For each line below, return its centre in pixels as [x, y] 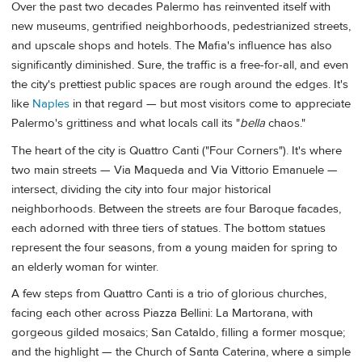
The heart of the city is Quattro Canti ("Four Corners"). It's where [177, 150]
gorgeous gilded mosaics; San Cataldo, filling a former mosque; [178, 332]
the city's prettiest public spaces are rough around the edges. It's [180, 85]
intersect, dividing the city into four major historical [141, 189]
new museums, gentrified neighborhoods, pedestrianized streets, [181, 27]
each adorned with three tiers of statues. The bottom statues [168, 228]
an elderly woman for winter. [85, 267]
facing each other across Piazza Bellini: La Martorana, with [162, 313]
